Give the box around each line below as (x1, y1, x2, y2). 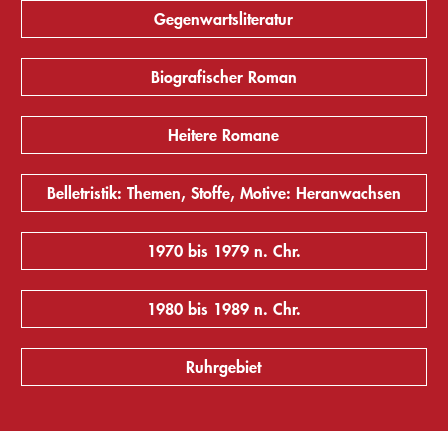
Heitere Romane (168, 124, 280, 146)
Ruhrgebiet (186, 356, 262, 378)
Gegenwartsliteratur (154, 8, 294, 30)
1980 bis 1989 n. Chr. (146, 298, 301, 320)
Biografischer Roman (150, 66, 297, 88)
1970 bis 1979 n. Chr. (146, 240, 301, 262)
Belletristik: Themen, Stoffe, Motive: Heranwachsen (46, 182, 401, 204)
